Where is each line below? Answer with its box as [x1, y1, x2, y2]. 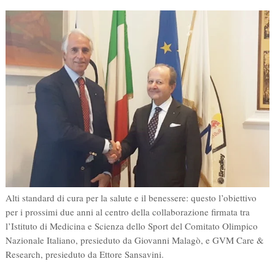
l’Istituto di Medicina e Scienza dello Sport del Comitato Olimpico [5, 219, 258, 232]
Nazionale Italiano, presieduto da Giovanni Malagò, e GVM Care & [5, 233, 264, 246]
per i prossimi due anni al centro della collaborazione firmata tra [5, 205, 250, 218]
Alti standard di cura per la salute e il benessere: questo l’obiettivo [5, 191, 257, 204]
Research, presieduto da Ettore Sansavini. [5, 247, 164, 260]
